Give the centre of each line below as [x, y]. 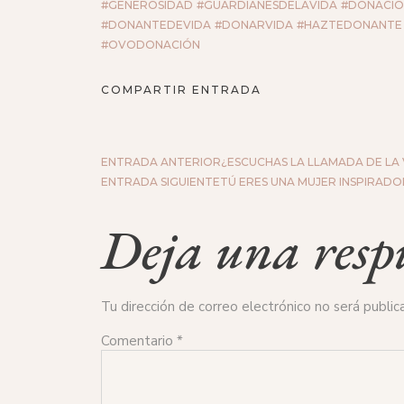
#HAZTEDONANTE [349, 24]
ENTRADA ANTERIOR [161, 162]
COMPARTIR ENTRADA [181, 90]
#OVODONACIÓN [151, 44]
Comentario [139, 340]
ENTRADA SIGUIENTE [161, 182]
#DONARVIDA [254, 24]
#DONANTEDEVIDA [156, 24]
